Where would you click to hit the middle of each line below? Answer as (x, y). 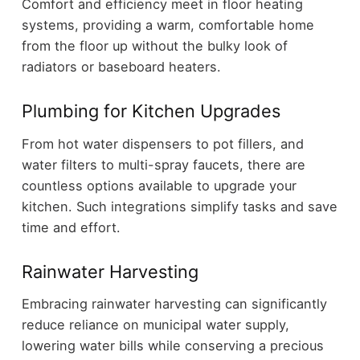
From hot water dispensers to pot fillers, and (162, 143)
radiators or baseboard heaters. (121, 67)
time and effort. (71, 227)
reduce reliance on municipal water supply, (155, 324)
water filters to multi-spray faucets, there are (163, 164)
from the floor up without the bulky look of (154, 46)
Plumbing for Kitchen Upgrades (151, 111)
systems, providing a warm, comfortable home (168, 25)
